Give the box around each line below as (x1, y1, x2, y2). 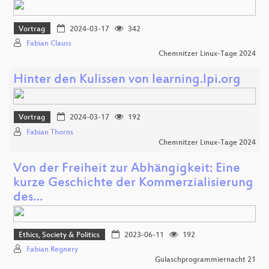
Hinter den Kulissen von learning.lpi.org (13, 72, 241, 88)
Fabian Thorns (26, 128, 73, 137)
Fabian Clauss (26, 39, 71, 48)
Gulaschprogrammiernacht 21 (155, 256, 256, 265)
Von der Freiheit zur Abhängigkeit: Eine (13, 161, 240, 177)
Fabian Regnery (26, 246, 78, 255)
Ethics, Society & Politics (19, 231, 100, 240)
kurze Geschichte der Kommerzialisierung (13, 175, 253, 191)
